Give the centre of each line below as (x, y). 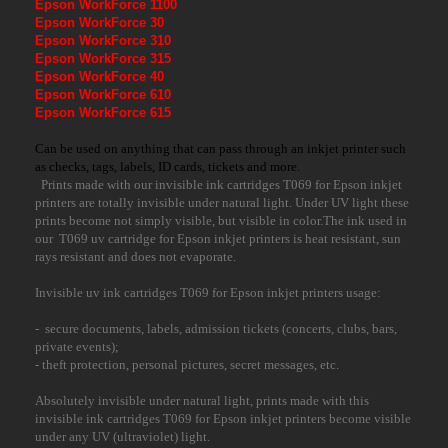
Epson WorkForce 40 (99, 77)
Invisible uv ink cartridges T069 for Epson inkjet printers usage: (208, 293)
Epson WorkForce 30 (99, 23)
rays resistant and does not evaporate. (135, 257)
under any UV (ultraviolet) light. (122, 437)
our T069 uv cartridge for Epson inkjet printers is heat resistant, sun (218, 239)
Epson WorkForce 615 (103, 113)
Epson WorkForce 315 (103, 59)
